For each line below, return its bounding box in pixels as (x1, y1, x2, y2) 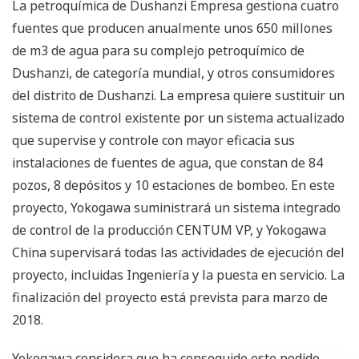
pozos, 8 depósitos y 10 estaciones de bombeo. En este (12, 176, 335, 195)
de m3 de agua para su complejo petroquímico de (12, 42, 305, 60)
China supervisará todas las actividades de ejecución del (12, 244, 345, 262)
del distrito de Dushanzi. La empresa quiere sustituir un (12, 87, 345, 105)
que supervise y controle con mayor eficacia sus (12, 131, 295, 150)
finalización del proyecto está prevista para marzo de (12, 288, 328, 307)
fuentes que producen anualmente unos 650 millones (12, 19, 333, 38)
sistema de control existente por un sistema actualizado (12, 109, 345, 127)
